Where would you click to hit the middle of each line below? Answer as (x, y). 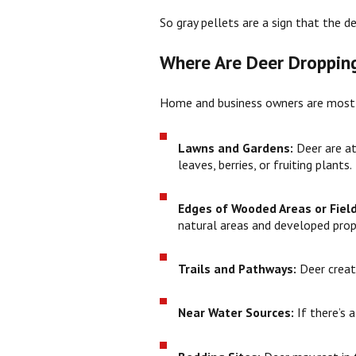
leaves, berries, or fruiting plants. (265, 164)
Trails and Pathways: (239, 269)
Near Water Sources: (238, 313)
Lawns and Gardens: (238, 147)
